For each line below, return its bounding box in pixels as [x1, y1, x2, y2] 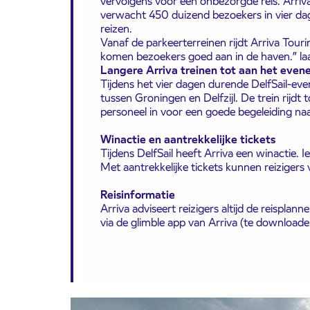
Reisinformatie [100, 187, 178, 202]
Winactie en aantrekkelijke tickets [100, 131, 278, 147]
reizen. [100, 21, 132, 36]
